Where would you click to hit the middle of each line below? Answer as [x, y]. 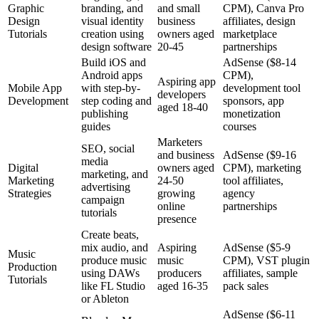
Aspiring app [187, 82]
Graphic [26, 9]
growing [176, 194]
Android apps [112, 75]
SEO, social [108, 149]
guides [96, 127]
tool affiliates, [253, 181]
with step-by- [111, 88]
